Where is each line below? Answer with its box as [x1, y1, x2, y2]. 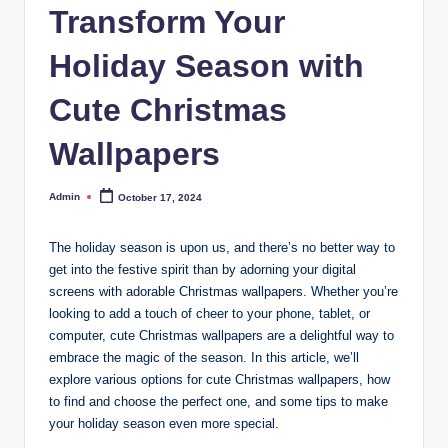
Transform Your [49, 3, 285, 40]
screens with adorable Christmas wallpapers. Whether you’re [49, 283, 398, 299]
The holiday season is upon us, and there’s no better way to [49, 239, 395, 255]
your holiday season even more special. [49, 415, 279, 431]
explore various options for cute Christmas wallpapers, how [49, 371, 390, 387]
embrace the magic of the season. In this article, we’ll [49, 349, 359, 365]
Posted [48, 195, 83, 207]
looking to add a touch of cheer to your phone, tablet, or [49, 305, 370, 321]
